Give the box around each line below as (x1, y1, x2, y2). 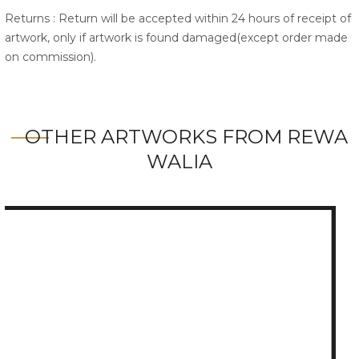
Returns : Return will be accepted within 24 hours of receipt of (5, 11, 351, 26)
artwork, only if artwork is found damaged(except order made (5, 30, 348, 46)
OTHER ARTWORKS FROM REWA (25, 125, 348, 149)
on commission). (5, 50, 96, 65)
